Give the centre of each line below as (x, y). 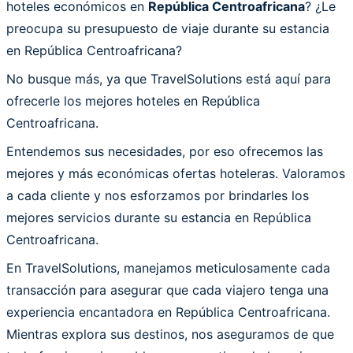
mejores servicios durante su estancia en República (159, 217)
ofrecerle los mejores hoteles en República (133, 100)
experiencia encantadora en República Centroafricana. (168, 312)
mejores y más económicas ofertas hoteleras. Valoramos (176, 173)
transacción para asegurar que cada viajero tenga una (167, 290)
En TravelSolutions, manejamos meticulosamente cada (168, 268)
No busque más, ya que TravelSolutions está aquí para (169, 78)
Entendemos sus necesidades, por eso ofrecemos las (165, 151)
